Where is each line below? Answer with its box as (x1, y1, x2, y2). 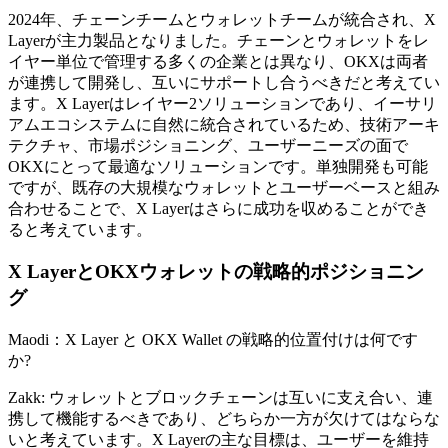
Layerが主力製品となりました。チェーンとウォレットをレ (8, 31, 429, 49)
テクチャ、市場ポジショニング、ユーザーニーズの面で (8, 136, 408, 154)
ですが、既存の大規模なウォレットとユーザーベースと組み (8, 178, 440, 196)
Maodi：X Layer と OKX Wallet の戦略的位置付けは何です (8, 330, 418, 348)
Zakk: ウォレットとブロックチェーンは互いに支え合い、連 (8, 388, 433, 406)
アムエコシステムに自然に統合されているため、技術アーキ (8, 115, 440, 133)
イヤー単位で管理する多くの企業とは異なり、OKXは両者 (8, 52, 428, 70)
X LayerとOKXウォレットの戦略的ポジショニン (8, 261, 424, 283)
